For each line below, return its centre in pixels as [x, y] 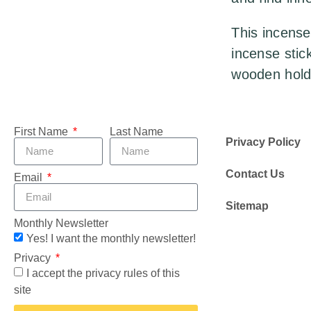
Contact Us [255, 174]
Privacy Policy [263, 142]
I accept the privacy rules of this [103, 273]
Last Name [136, 131]
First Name [42, 131]
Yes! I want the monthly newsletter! [111, 238]
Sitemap [247, 205]
